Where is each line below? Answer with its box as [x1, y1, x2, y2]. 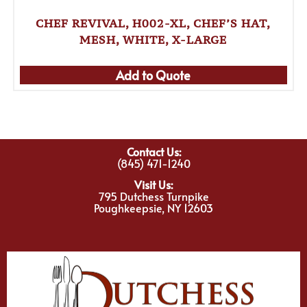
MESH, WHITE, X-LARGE [79, 32, 228, 48]
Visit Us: [134, 177, 173, 193]
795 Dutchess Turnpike [98, 188, 209, 204]
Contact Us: [126, 143, 181, 159]
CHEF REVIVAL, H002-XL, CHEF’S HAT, [36, 16, 271, 32]
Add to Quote [116, 66, 191, 84]
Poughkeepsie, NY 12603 [94, 200, 213, 216]
